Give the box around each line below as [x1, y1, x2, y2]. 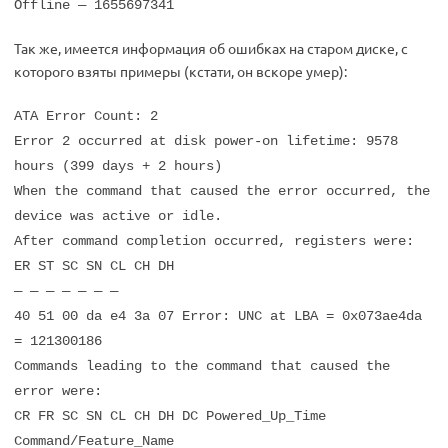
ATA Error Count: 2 [14, 108, 158, 124]
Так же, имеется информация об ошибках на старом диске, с [14, 39, 408, 57]
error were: [14, 383, 102, 399]
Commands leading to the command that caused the [14, 358, 390, 374]
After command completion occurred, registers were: [14, 233, 414, 249]
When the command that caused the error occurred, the [14, 183, 430, 199]
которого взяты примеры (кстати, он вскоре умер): [14, 62, 347, 80]
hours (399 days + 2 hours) [14, 158, 222, 174]
